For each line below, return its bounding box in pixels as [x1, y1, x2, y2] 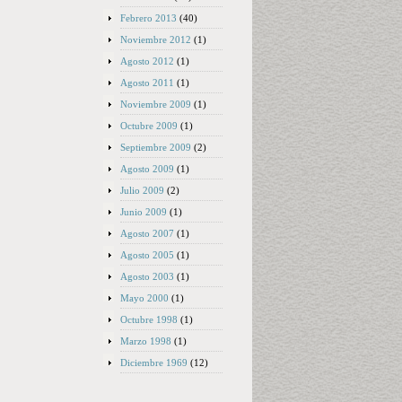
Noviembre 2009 [120, 99, 191, 109]
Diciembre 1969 [120, 357, 188, 368]
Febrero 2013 [120, 13, 177, 23]
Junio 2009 [120, 206, 167, 217]
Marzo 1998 [120, 336, 171, 346]
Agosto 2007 [120, 228, 174, 239]
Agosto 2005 [120, 249, 174, 260]
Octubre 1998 [120, 314, 178, 325]
